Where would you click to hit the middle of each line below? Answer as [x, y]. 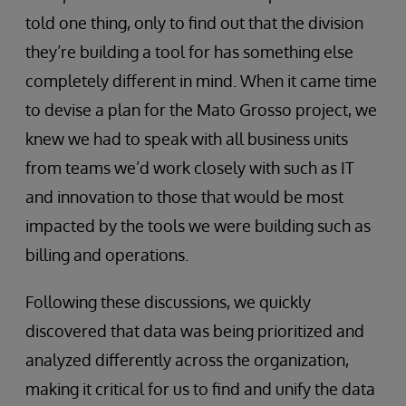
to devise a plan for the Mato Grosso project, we [201, 109]
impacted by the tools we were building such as [198, 225]
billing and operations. [107, 254]
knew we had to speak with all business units [187, 138]
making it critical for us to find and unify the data [200, 388]
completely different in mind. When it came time [201, 80]
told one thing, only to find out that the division [194, 22]
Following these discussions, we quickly [168, 301]
